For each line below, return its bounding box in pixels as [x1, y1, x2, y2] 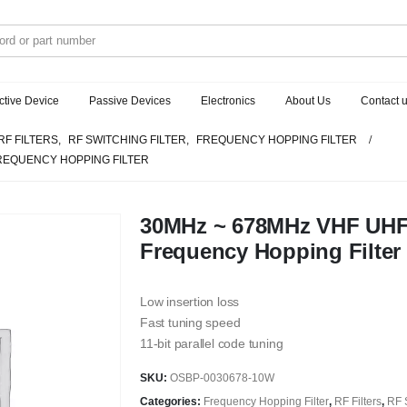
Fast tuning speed [140, 315, 241, 330]
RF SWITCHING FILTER [68, 134, 186, 146]
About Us [284, 94, 331, 107]
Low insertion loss [140, 294, 240, 309]
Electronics [200, 94, 255, 107]
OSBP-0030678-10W [170, 371, 274, 384]
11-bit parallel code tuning [140, 336, 283, 351]
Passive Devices [88, 94, 171, 107]
